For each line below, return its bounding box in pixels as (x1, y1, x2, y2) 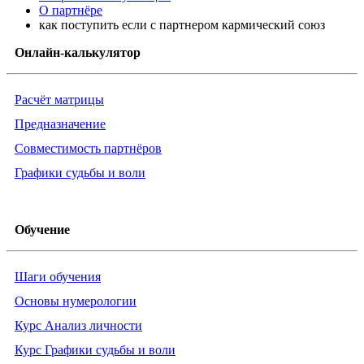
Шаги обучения (15, 270, 101, 284)
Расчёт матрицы (15, 93, 104, 107)
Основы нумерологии (15, 294, 136, 309)
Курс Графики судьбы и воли (15, 343, 175, 357)
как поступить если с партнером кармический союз (39, 18, 325, 32)
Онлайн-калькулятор (15, 45, 141, 60)
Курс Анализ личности (15, 318, 142, 333)
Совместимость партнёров (15, 141, 162, 156)
